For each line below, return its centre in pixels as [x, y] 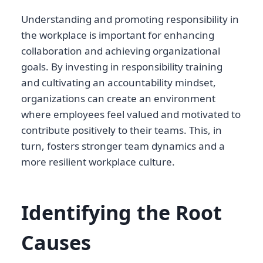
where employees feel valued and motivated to [131, 114]
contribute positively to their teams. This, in [122, 130]
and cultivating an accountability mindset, [119, 83]
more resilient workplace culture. [98, 162]
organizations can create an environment [118, 99]
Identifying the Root [122, 213]
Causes [56, 243]
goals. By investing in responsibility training [122, 67]
